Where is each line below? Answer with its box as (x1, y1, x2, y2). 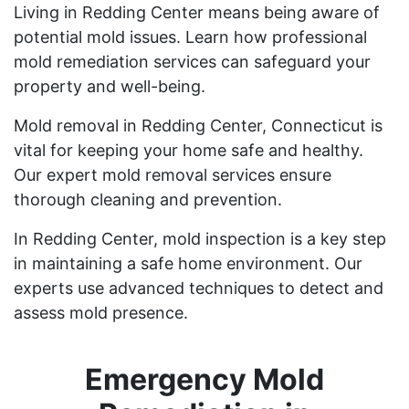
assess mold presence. (14, 302, 188, 322)
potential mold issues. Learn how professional (14, 26, 367, 47)
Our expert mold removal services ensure (14, 164, 331, 184)
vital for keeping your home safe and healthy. (14, 140, 363, 160)
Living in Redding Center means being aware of (14, 2, 380, 22)
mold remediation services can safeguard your (14, 51, 371, 71)
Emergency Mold (85, 361, 324, 397)
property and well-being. (14, 76, 205, 96)
